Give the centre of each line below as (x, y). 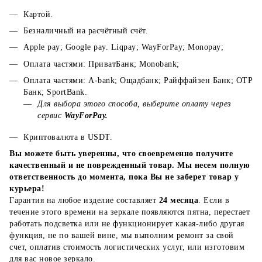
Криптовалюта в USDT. (68, 137)
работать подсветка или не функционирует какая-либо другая (127, 224)
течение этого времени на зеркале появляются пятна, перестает (130, 212)
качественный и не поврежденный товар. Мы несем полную (130, 166)
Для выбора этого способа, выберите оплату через (134, 104)
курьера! (27, 189)
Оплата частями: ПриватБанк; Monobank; (101, 64)
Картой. (38, 14)
